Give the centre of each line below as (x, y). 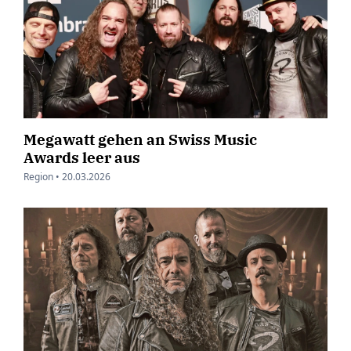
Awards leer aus (82, 157)
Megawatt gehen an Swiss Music (140, 139)
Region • (42, 177)
